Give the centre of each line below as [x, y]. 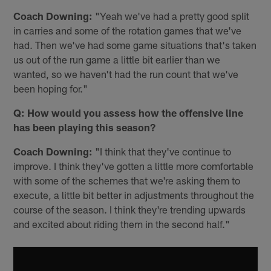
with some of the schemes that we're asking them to [127, 180]
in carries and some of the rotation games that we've [128, 30]
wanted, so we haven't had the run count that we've [126, 73]
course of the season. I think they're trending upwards [130, 209]
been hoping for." [51, 88]
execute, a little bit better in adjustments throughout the [134, 194]
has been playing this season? [85, 127]
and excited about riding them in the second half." [122, 224]
